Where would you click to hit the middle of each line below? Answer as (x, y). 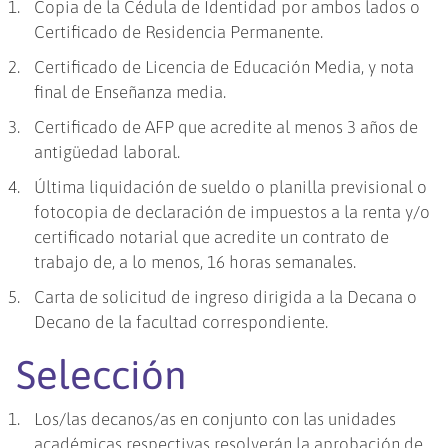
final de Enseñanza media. (130, 92)
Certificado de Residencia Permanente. (179, 32)
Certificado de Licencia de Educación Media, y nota (224, 67)
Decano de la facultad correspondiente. (181, 322)
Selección (101, 375)
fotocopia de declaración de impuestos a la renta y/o (232, 212)
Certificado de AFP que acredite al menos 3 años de (226, 127)
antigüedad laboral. (107, 152)
